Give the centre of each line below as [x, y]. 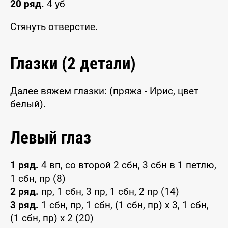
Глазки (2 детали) [73, 63]
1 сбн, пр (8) [38, 179]
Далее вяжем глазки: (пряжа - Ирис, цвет [104, 91]
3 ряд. [24, 205]
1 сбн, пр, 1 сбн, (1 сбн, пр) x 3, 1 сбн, [124, 205]
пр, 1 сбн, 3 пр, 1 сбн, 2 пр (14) [109, 192]
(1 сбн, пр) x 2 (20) [52, 218]
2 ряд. [24, 192]
